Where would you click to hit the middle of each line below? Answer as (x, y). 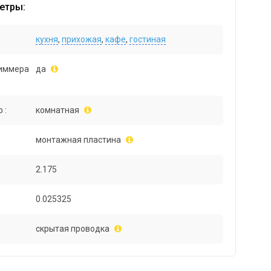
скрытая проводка (73, 229)
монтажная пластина (79, 140)
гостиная (148, 40)
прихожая (82, 40)
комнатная (58, 110)
